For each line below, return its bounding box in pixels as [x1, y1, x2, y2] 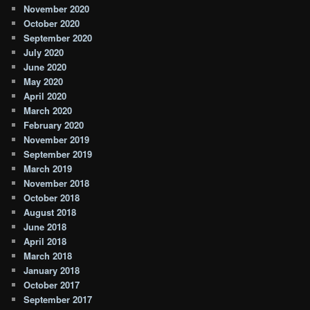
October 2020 [24, 17, 80, 30]
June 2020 [24, 60, 67, 74]
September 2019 [24, 147, 93, 161]
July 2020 [24, 46, 64, 60]
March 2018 [24, 249, 73, 263]
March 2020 [24, 104, 73, 118]
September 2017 [24, 293, 93, 307]
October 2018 [24, 191, 80, 205]
